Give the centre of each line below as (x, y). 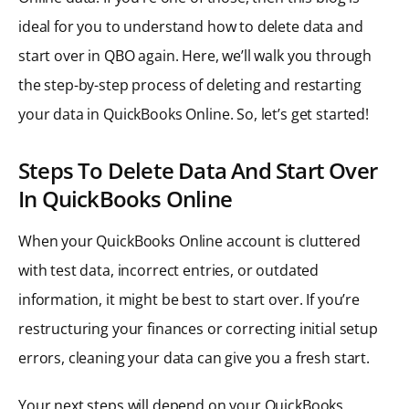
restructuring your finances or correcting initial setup (198, 328)
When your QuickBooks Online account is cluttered (189, 241)
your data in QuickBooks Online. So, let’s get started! (194, 114)
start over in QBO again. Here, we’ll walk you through (195, 55)
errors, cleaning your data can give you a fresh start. (194, 357)
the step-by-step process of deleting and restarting (190, 84)
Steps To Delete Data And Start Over (198, 170)
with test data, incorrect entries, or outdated (169, 270)
